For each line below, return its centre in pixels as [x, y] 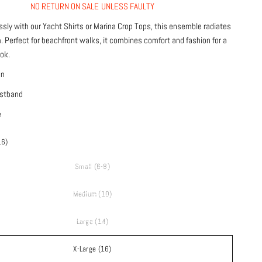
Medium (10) [92, 194]
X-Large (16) [92, 249]
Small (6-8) [92, 166]
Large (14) [92, 221]
